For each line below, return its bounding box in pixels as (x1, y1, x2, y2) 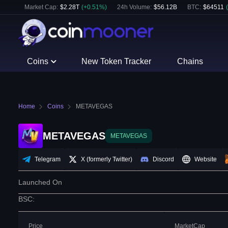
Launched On (18, 178, 62, 187)
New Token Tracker (81, 57, 152, 66)
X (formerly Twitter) (81, 156, 132, 163)
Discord (153, 156, 174, 163)
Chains (177, 57, 203, 66)
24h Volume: (117, 4, 152, 11)
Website (194, 156, 217, 163)
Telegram (35, 156, 61, 163)
